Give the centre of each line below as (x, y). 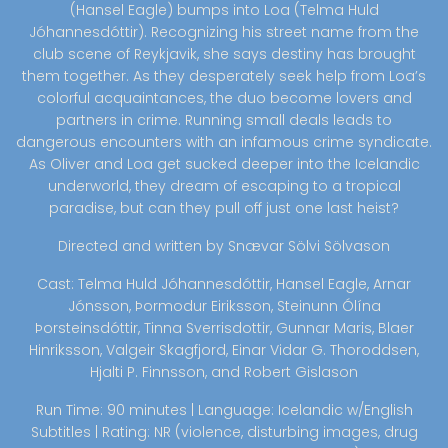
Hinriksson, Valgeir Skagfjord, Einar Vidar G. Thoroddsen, (224, 350)
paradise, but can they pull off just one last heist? (224, 208)
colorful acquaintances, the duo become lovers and (224, 98)
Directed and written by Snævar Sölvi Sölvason (224, 246)
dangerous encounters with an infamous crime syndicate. (224, 142)
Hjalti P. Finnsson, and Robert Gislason (224, 372)
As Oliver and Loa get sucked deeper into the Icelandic (224, 164)
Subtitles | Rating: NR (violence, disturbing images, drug (224, 432)
